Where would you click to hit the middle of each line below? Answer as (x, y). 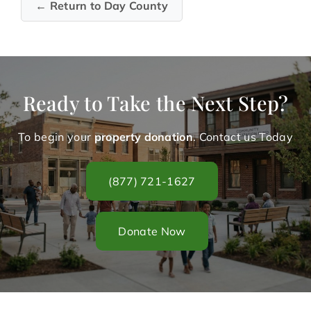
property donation (144, 137)
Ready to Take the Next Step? (155, 103)
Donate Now (152, 232)
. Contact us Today (243, 137)
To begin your (56, 137)
